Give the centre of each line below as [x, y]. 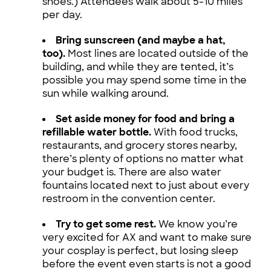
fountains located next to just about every [146, 185]
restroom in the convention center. [129, 198]
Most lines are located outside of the [158, 53]
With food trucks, [196, 132]
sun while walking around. [106, 93]
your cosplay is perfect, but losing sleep [140, 250]
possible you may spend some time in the [145, 80]
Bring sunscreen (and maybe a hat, [140, 40]
